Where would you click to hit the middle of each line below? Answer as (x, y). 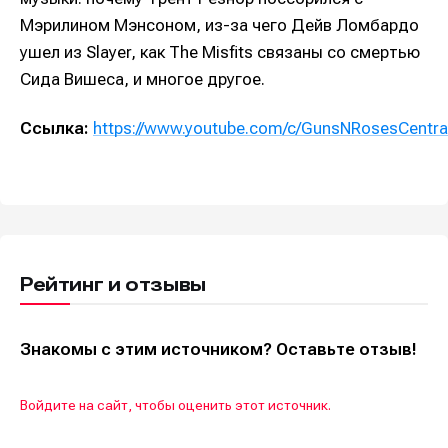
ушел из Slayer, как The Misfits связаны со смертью (220, 52)
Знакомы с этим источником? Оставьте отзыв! (218, 348)
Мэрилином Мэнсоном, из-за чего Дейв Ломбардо (219, 25)
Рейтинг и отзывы (113, 284)
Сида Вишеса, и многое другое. (142, 79)
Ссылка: (54, 127)
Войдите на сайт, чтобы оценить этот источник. (175, 404)
